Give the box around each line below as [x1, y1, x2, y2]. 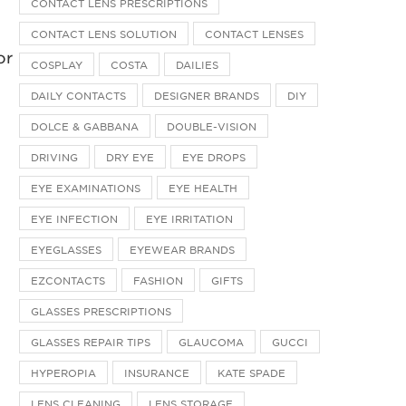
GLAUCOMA [179, 334, 244, 348]
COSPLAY [31, 57, 82, 71]
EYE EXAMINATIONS [31, 180, 140, 194]
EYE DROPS [182, 150, 246, 163]
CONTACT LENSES [205, 26, 304, 40]
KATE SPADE [217, 365, 285, 379]
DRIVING [31, 150, 78, 163]
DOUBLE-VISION [167, 119, 256, 132]
